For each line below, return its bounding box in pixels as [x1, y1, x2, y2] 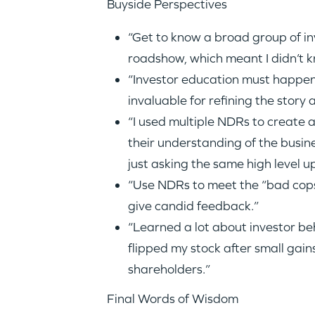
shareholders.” [127, 261, 210, 277]
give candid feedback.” [127, 198, 259, 214]
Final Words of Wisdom [106, 290, 238, 307]
